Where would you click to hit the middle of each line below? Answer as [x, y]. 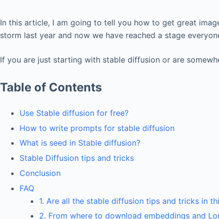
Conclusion [40, 173]
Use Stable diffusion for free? [74, 113]
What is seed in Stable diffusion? [80, 143]
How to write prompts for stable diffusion [97, 128]
